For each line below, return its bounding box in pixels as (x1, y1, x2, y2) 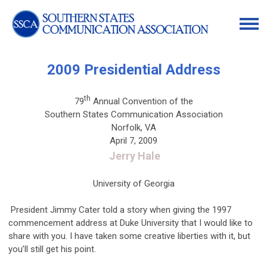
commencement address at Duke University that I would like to (8, 217, 253, 228)
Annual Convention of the (90, 95, 193, 107)
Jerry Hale (107, 149, 160, 162)
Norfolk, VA (111, 122, 156, 133)
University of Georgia (92, 178, 175, 189)
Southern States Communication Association (44, 108, 223, 120)
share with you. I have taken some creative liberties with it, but (8, 230, 250, 241)
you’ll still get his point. (8, 243, 96, 254)
